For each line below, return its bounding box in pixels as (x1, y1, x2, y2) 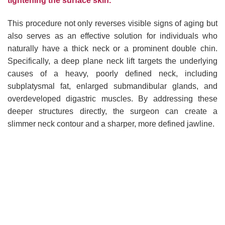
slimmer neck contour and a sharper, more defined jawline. (8, 119, 214, 128)
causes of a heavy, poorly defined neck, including (8, 69, 217, 78)
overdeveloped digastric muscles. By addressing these (8, 94, 217, 103)
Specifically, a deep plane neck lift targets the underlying (8, 56, 217, 65)
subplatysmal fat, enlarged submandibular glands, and (8, 81, 217, 90)
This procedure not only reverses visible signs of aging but (8, 19, 217, 28)
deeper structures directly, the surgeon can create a (8, 106, 217, 116)
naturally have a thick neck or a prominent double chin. (8, 44, 217, 53)
